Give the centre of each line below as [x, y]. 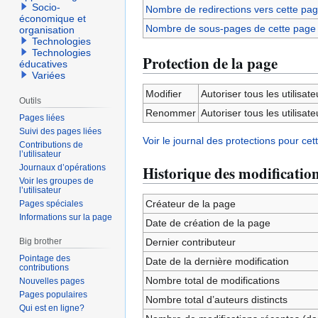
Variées [49, 76]
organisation [47, 30]
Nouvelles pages [52, 281]
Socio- [46, 7]
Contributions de [51, 144]
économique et [53, 19]
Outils [31, 101]
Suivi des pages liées [61, 131]
